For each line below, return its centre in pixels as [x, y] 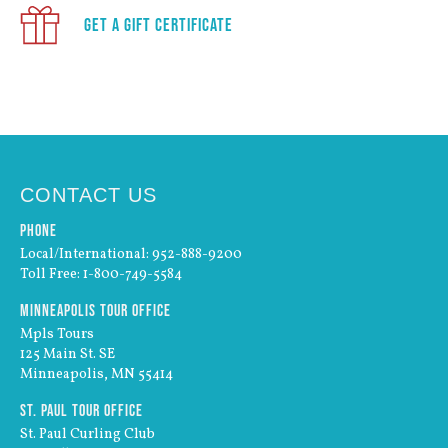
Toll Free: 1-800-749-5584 [101, 274]
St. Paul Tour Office [81, 410]
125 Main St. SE [67, 354]
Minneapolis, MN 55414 [96, 374]
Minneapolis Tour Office [95, 310]
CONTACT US [88, 195]
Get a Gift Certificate [156, 25]
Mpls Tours [57, 334]
